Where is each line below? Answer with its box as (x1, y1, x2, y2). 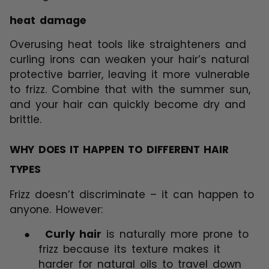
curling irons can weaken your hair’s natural (10, 52, 249, 67)
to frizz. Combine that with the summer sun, (10, 82, 250, 97)
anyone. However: (10, 202, 103, 217)
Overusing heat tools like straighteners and (10, 37, 246, 52)
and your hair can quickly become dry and (10, 97, 246, 112)
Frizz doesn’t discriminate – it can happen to (10, 187, 254, 202)
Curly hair (45, 227, 101, 242)
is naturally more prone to (101, 227, 249, 242)
